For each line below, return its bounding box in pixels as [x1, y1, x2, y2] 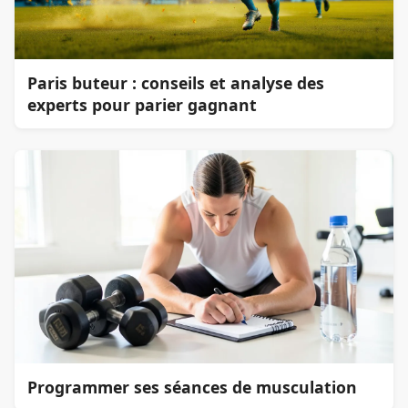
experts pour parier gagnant [27, 94, 258, 117]
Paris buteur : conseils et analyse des [27, 72, 325, 95]
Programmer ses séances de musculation [27, 376, 358, 399]
